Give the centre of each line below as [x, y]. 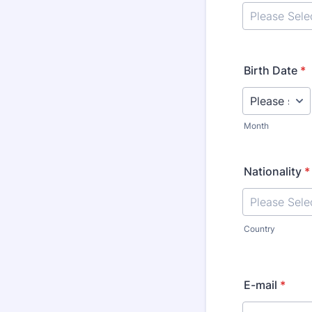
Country [259, 229]
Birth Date [271, 70]
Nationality [273, 171]
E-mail [260, 285]
